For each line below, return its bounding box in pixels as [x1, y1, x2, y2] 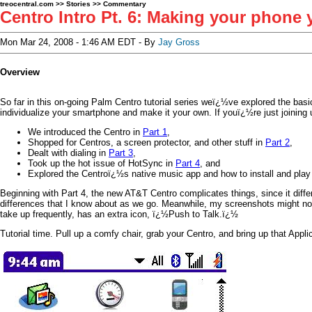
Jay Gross [158, 37, 200, 47]
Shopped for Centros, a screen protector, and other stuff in [28, 137, 265, 148]
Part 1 [143, 127, 167, 137]
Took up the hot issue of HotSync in [28, 158, 175, 169]
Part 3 [109, 148, 133, 158]
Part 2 [265, 137, 290, 148]
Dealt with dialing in [28, 148, 109, 158]
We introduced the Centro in [28, 127, 143, 137]
